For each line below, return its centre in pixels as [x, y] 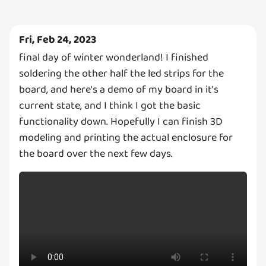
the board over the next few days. [96, 154]
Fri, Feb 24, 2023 [58, 40]
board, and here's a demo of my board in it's [119, 90]
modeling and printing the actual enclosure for [126, 138]
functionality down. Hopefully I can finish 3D [121, 122]
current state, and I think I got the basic [110, 106]
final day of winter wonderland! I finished [114, 58]
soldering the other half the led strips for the [121, 74]
